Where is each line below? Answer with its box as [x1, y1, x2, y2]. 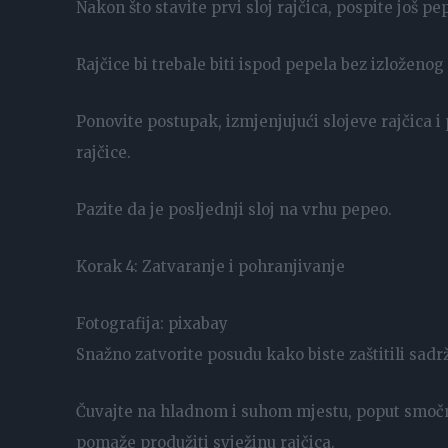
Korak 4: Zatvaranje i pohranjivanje [76, 256, 345, 276]
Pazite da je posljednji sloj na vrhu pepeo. [76, 199, 392, 219]
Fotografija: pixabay [76, 313, 228, 333]
